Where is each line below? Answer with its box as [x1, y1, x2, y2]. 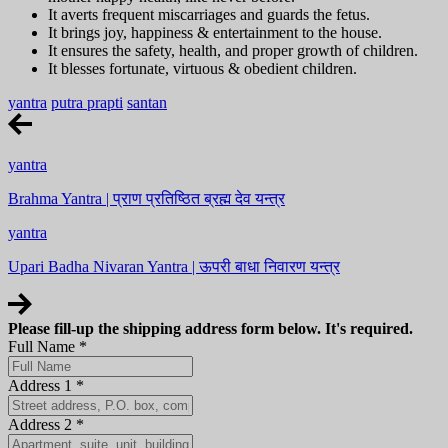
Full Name [8, 337, 79, 355]
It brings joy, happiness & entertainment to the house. [48, 23, 382, 41]
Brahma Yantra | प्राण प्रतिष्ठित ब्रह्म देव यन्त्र [8, 189, 285, 207]
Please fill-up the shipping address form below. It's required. [8, 319, 413, 337]
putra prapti [51, 93, 123, 111]
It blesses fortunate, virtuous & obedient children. [48, 59, 357, 77]
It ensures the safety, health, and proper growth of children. [48, 41, 418, 59]
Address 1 [8, 376, 76, 394]
